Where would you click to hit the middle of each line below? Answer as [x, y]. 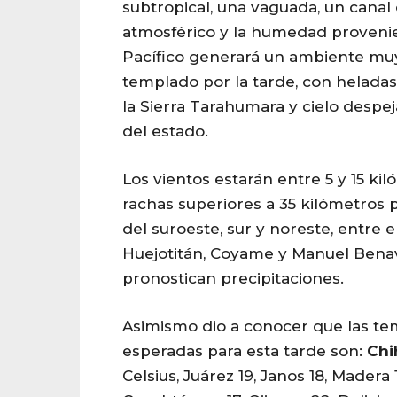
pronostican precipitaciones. [233, 278]
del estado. [165, 131]
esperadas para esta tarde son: [245, 350]
